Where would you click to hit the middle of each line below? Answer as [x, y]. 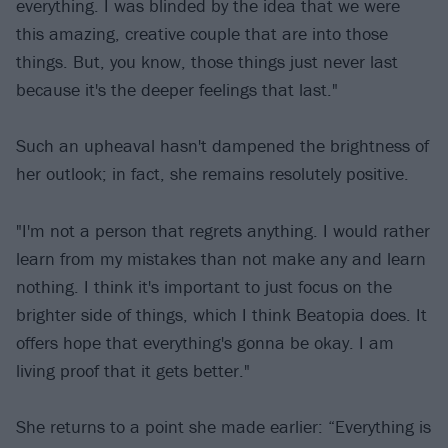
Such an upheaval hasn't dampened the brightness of [222, 146]
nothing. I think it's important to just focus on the [204, 286]
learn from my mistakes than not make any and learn [221, 258]
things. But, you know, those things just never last [207, 61]
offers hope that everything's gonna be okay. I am [205, 342]
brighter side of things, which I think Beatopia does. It [221, 314]
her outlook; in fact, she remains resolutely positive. [212, 174]
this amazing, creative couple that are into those [202, 33]
